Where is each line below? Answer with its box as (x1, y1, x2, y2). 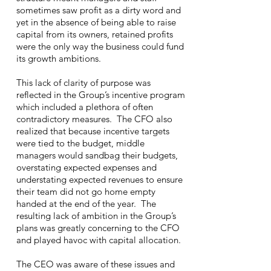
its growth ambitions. (16, 53, 101, 64)
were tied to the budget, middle (16, 137, 145, 149)
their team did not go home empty (16, 186, 155, 197)
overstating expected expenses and (16, 162, 157, 173)
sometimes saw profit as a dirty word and (16, 4, 181, 16)
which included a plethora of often (16, 101, 153, 113)
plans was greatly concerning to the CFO (16, 222, 180, 233)
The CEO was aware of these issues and (16, 258, 175, 270)
